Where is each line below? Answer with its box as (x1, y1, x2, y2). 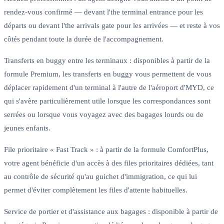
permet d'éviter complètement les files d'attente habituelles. (4, 185, 187, 194)
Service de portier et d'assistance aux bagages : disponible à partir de (4, 207, 218, 215)
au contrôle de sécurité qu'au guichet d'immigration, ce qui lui (4, 172, 197, 180)
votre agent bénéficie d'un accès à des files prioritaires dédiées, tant (4, 158, 213, 167)
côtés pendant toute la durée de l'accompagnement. (4, 34, 163, 43)
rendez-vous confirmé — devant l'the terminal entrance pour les (4, 7, 203, 16)
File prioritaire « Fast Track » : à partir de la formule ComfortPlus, (4, 145, 208, 153)
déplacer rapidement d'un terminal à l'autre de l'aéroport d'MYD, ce (4, 83, 214, 91)
